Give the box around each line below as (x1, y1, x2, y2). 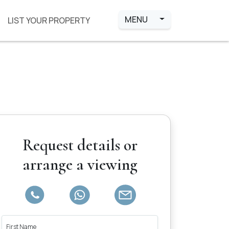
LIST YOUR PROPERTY (8, 14, 90, 26)
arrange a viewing (22, 154, 138, 174)
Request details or (22, 135, 138, 155)
